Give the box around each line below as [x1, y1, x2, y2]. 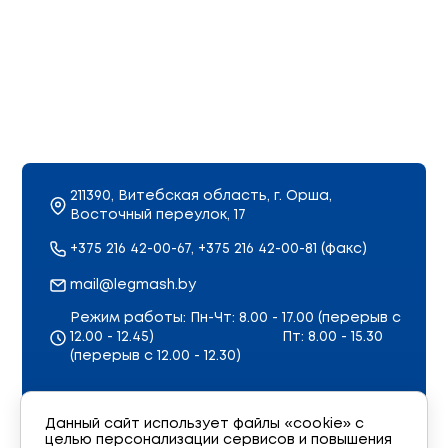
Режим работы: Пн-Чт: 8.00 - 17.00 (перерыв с [70, 312, 401, 324]
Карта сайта [46, 400, 143, 412]
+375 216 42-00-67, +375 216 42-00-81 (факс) [70, 242, 367, 255]
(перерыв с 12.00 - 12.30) [70, 350, 241, 362]
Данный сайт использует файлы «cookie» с [45, 418, 364, 430]
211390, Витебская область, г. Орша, [70, 190, 332, 202]
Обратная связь [46, 427, 167, 439]
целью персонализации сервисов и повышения [45, 434, 392, 446]
